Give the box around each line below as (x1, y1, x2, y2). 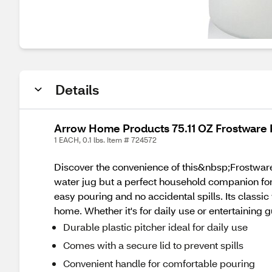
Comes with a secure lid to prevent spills (63, 239, 243, 251)
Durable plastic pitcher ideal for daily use (63, 220, 248, 233)
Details (55, 81, 99, 98)
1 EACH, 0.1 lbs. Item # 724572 (54, 135, 157, 144)
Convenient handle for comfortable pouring (63, 257, 255, 270)
